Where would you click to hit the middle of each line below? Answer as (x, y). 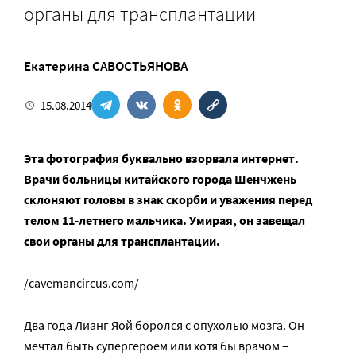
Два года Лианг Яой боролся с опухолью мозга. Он (164, 325)
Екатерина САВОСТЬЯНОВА (106, 66)
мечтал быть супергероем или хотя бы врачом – (156, 346)
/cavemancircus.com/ (81, 283)
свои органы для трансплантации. (122, 241)
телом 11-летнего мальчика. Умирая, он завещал (164, 220)
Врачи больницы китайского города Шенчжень (160, 179)
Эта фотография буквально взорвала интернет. (161, 158)
